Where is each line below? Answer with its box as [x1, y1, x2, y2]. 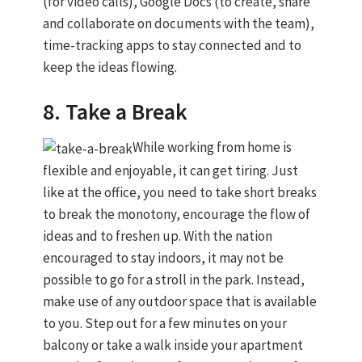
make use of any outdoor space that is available [42, 292, 317, 310]
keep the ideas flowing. [42, 58, 177, 77]
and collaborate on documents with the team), [42, 15, 314, 33]
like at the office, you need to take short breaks [42, 183, 317, 201]
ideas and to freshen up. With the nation [42, 226, 272, 245]
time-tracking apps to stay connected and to [42, 36, 301, 55]
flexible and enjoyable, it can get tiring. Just [42, 161, 298, 179]
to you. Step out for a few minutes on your [42, 314, 287, 332]
